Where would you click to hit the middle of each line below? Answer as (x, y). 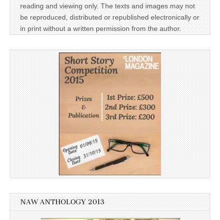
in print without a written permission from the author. (101, 29)
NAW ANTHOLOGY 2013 (62, 202)
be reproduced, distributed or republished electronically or (110, 17)
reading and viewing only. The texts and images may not (108, 6)
